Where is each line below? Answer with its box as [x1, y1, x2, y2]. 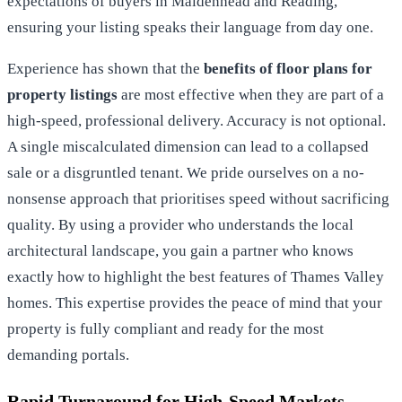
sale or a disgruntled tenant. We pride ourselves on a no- [7, 163, 364, 181]
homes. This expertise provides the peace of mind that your [7, 293, 382, 311]
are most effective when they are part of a [118, 85, 384, 103]
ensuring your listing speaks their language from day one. [7, 18, 373, 36]
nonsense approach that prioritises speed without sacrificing [7, 189, 389, 207]
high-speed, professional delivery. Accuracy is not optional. [7, 111, 386, 129]
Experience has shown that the [7, 59, 204, 77]
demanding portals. [7, 345, 129, 363]
